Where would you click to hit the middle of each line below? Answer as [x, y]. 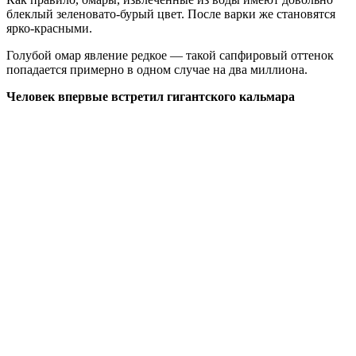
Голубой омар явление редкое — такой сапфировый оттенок [170, 55]
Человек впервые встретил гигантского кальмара [151, 96]
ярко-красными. [49, 28]
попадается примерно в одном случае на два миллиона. [157, 69]
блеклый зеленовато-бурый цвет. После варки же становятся [171, 14]
